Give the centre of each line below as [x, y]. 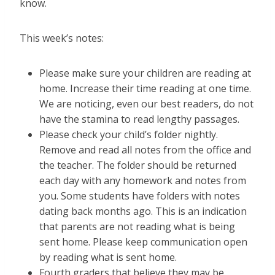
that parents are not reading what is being [137, 227]
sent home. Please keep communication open [143, 242]
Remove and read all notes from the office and [145, 150]
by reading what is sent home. [108, 258]
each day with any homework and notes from [143, 181]
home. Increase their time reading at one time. [145, 89]
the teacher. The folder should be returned [138, 165]
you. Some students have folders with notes [140, 196]
